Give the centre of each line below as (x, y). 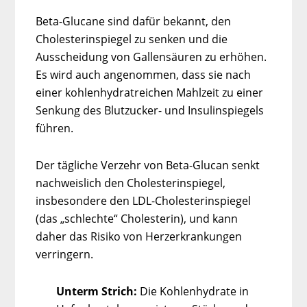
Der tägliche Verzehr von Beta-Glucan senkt (148, 165)
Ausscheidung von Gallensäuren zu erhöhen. (151, 57)
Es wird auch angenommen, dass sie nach (144, 74)
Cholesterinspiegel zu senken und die (132, 39)
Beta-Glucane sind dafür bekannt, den (134, 21)
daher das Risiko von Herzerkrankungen (139, 236)
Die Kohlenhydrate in (193, 291)
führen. (55, 128)
